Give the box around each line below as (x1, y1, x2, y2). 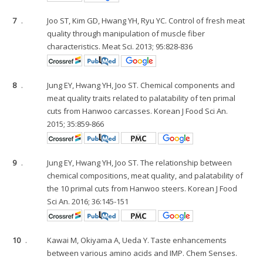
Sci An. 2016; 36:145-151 (47, 196, 129, 207)
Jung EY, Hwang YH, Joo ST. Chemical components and (47, 80, 235, 90)
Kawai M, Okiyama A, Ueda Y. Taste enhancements (47, 235, 227, 245)
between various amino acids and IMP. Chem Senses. (47, 248, 238, 258)
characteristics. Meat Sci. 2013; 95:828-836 (47, 41, 193, 52)
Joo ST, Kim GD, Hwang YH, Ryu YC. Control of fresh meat (47, 15, 245, 26)
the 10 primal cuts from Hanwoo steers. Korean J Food (47, 183, 238, 194)
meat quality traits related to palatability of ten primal (47, 93, 236, 103)
